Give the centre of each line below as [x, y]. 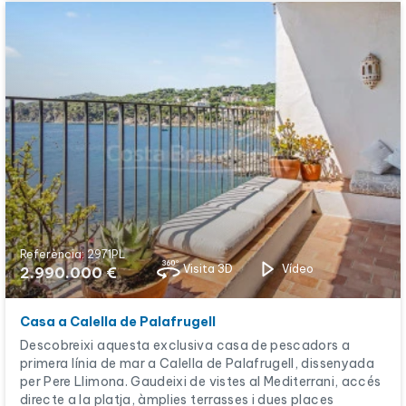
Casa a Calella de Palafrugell [118, 322]
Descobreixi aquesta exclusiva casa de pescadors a [185, 345]
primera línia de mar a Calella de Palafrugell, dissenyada [197, 363]
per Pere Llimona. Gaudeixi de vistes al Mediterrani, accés [201, 382]
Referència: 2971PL [72, 254]
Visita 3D [208, 269]
